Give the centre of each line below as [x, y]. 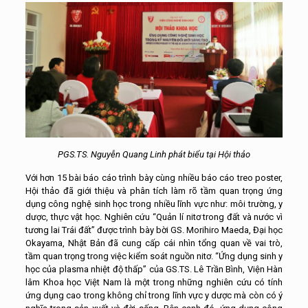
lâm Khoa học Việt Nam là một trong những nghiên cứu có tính [154, 282]
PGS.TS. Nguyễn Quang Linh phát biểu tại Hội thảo [154, 154]
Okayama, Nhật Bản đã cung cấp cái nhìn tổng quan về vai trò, [154, 243]
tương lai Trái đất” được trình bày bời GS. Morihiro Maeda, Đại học [154, 230]
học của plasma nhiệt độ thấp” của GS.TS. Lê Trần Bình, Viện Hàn [154, 269]
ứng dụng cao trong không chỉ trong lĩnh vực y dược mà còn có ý [154, 295]
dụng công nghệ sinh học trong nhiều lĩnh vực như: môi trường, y [154, 203]
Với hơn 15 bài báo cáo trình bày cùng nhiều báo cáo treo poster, [154, 177]
